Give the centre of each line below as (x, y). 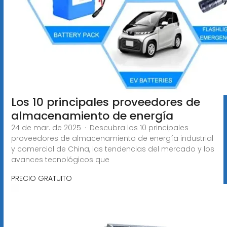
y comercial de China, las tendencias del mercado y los (112, 149)
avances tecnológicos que (60, 159)
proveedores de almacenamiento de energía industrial (112, 138)
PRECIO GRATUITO (41, 178)
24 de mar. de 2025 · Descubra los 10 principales (100, 127)
